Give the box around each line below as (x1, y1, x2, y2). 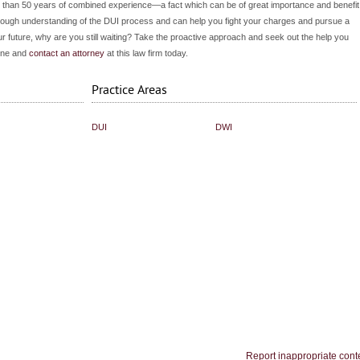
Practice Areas (92, 83, 167, 97)
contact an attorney (29, 48, 104, 58)
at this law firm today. (104, 48, 188, 58)
